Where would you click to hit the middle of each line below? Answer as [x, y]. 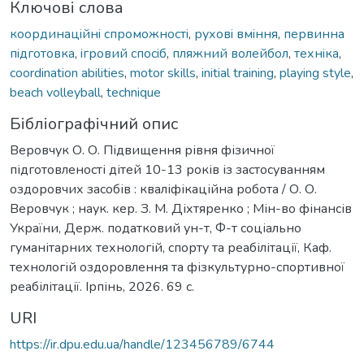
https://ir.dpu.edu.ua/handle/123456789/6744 [142, 344]
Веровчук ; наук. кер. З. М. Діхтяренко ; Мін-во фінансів [181, 208]
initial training [238, 73]
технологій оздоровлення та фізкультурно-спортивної [177, 267]
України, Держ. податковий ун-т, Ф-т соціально [156, 228]
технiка [316, 53]
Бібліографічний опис [94, 123]
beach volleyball [55, 92]
